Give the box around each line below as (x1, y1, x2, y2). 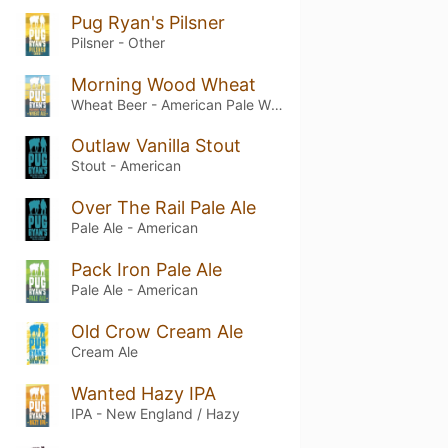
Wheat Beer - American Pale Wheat (270, 95, 283, 113)
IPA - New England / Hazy (70, 404, 240, 422)
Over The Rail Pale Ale (70, 197, 256, 219)
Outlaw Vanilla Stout (70, 135, 241, 157)
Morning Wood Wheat (70, 73, 256, 95)
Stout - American (70, 157, 181, 175)
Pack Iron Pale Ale (70, 259, 222, 281)
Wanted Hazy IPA (70, 382, 216, 404)
